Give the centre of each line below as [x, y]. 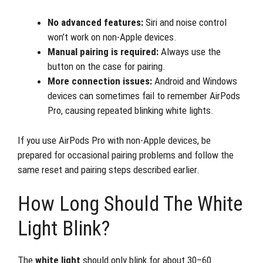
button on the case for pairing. [107, 66]
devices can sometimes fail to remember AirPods [144, 96]
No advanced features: [95, 22]
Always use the [190, 52]
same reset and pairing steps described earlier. [109, 169]
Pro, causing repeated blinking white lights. [131, 110]
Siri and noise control [185, 22]
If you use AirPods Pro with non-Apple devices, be [114, 140]
